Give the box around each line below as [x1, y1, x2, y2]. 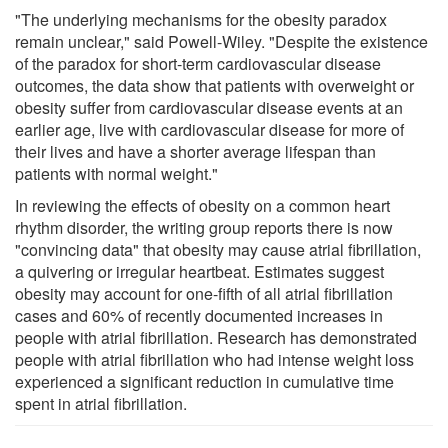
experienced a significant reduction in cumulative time [15, 369, 394, 393]
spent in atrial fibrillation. [15, 391, 187, 415]
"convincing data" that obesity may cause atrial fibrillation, [15, 237, 421, 261]
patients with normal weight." [15, 161, 218, 185]
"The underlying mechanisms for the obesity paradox [15, 7, 387, 31]
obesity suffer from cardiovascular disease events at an [15, 95, 403, 119]
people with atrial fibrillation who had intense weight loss [15, 347, 414, 371]
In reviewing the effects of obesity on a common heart [15, 193, 390, 217]
